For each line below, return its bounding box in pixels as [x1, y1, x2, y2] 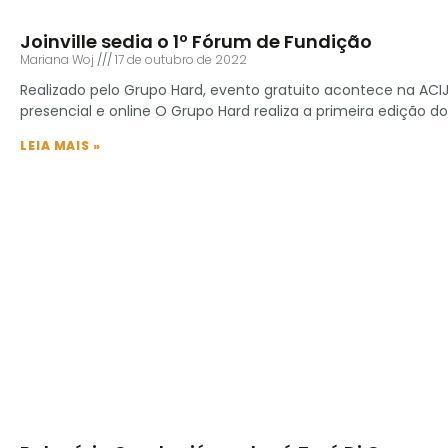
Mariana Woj [20, 51, 97, 69]
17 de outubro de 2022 [112, 51, 247, 69]
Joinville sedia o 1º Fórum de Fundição [20, 29, 372, 55]
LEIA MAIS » [20, 137, 101, 155]
